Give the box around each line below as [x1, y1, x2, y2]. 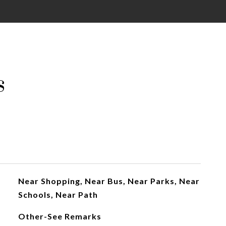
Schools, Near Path [18, 190, 98, 199]
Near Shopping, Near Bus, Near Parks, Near [18, 176, 200, 186]
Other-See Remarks [18, 211, 101, 221]
